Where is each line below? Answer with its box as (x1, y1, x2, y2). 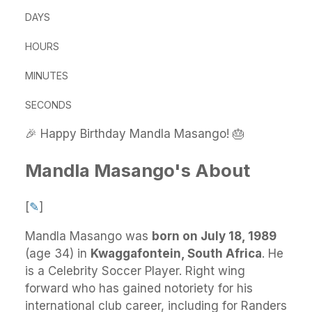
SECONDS (25, 99, 72, 111)
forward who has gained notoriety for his (25, 281, 253, 296)
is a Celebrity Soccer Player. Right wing (25, 264, 245, 279)
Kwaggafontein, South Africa (91, 247, 262, 261)
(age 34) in (25, 247, 91, 261)
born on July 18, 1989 (152, 229, 276, 244)
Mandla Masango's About (25, 159, 250, 182)
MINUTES (25, 70, 68, 81)
